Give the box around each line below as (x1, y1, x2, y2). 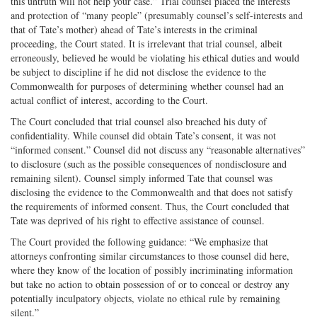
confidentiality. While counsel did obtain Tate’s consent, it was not (11, 128, 276, 142)
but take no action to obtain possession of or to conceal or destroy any (11, 277, 289, 291)
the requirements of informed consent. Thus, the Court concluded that (11, 199, 289, 213)
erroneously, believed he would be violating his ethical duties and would (11, 50, 299, 64)
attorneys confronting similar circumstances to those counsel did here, (11, 248, 289, 263)
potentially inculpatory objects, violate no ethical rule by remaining (11, 291, 280, 305)
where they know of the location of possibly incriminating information (11, 263, 293, 277)
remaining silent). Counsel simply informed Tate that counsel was (11, 171, 272, 185)
